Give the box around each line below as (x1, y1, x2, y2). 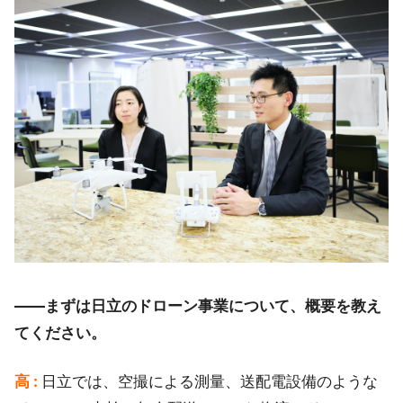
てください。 (14, 324, 106, 342)
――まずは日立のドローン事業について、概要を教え (14, 297, 381, 315)
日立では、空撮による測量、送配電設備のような (41, 372, 378, 390)
